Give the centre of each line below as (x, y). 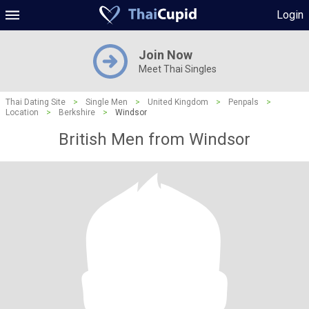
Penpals (243, 102)
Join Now (165, 55)
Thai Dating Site (36, 102)
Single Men (107, 102)
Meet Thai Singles (177, 69)
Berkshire (77, 112)
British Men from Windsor (154, 139)
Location (22, 112)
